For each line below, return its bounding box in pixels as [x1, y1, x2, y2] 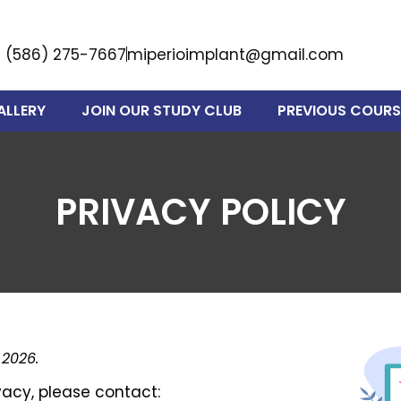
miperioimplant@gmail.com [127, 43, 345, 65]
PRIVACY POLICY [55, 187, 346, 238]
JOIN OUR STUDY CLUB [81, 100, 242, 122]
